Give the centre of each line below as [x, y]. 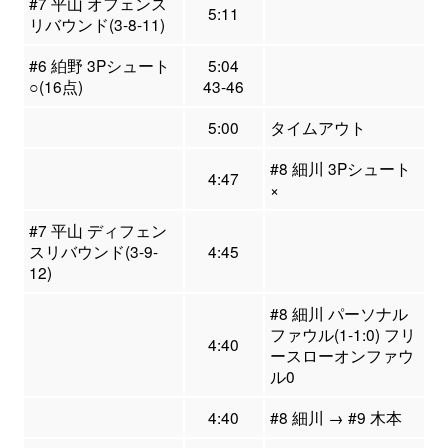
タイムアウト [317, 127]
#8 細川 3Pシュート [340, 168]
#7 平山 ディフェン [97, 230]
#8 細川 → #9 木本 [335, 417]
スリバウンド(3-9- [93, 251]
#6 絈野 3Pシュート [99, 65]
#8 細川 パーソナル [338, 313]
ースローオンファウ [341, 355]
